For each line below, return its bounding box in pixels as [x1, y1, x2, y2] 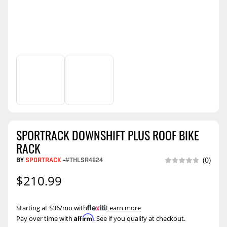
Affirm [74, 213, 93, 221]
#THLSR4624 [65, 155, 103, 165]
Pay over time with [16, 213, 74, 223]
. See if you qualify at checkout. [93, 213, 185, 223]
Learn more [106, 203, 141, 212]
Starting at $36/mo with [16, 203, 87, 212]
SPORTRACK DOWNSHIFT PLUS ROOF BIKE [16, 126, 199, 144]
